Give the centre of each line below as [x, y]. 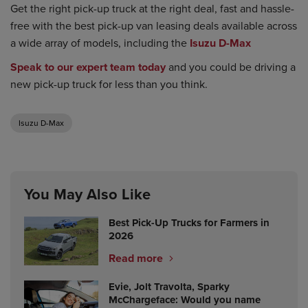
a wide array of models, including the [100, 42]
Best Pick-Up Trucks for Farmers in [189, 222]
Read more [137, 258]
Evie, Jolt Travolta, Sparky [169, 286]
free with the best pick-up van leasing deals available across [154, 25]
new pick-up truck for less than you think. [109, 84]
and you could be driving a [231, 66]
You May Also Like [87, 194]
